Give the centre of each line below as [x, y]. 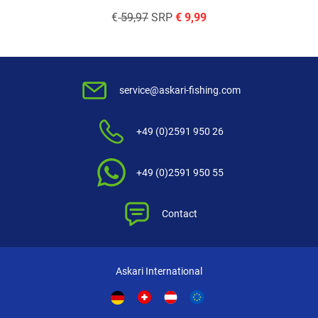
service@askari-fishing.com [180, 90]
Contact [180, 214]
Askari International [159, 271]
